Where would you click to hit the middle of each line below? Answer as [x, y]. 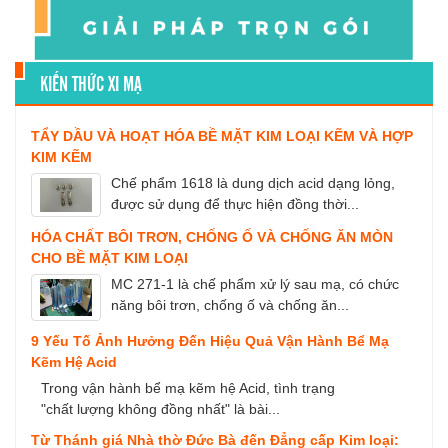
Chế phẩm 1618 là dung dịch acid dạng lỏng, [253, 182]
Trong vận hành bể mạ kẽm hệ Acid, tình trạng [188, 388]
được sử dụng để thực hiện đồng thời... [235, 203]
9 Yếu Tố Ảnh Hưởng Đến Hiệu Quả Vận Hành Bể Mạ [210, 341]
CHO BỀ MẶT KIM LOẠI [109, 258]
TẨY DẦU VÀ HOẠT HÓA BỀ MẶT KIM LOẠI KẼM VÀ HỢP [222, 135]
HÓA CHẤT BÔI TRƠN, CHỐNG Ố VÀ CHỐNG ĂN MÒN [212, 237]
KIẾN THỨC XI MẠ [91, 82]
